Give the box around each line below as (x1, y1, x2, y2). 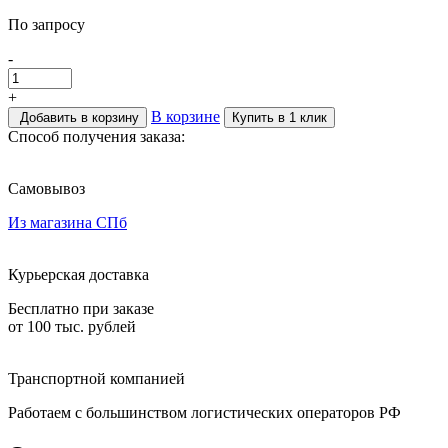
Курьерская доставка (8, 265, 149, 283)
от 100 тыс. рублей (8, 317, 136, 335)
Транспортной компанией (8, 369, 185, 387)
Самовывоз (8, 179, 85, 197)
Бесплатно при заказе (8, 299, 154, 317)
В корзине (151, 107, 220, 125)
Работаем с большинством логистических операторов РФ (8, 403, 401, 421)
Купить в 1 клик (232, 109, 327, 125)
